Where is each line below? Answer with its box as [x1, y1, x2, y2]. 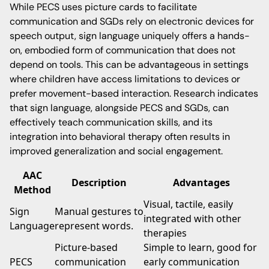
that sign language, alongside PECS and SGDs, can [10, 101, 229, 114]
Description [71, 176, 127, 189]
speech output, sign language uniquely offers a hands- [10, 29, 250, 42]
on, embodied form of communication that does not [10, 44, 235, 56]
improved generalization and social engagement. [10, 145, 223, 157]
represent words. [55, 219, 133, 232]
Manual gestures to [55, 205, 144, 218]
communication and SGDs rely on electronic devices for [10, 15, 254, 28]
